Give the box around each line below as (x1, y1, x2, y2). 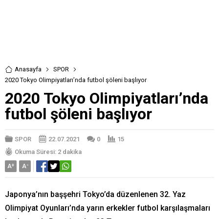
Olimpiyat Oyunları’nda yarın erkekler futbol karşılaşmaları (5, 203, 210, 213)
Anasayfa (15, 66, 42, 73)
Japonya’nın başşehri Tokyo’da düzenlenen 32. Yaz (5, 190, 186, 199)
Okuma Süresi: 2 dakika (15, 148, 82, 155)
